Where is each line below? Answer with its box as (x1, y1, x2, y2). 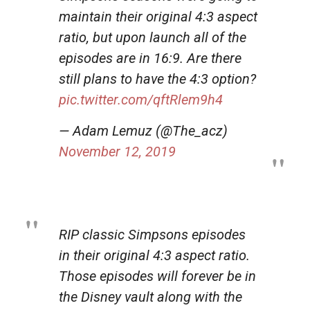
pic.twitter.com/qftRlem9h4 (59, 91, 223, 108)
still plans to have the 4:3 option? (59, 70, 256, 87)
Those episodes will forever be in (59, 267, 256, 284)
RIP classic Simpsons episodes (59, 226, 246, 243)
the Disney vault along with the (59, 288, 242, 305)
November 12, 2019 (59, 143, 176, 160)
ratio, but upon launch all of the (59, 28, 246, 46)
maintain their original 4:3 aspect (59, 8, 257, 25)
